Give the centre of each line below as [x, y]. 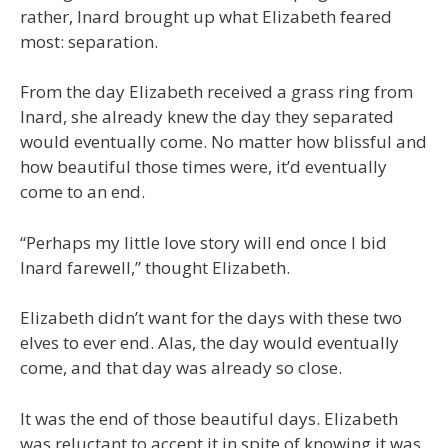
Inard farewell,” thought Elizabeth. [155, 267]
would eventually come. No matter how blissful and [223, 142]
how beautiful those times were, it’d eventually [203, 167]
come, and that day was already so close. [181, 368]
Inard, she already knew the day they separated [207, 117]
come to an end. [82, 192]
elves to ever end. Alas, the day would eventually [209, 343]
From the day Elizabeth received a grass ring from [216, 92]
